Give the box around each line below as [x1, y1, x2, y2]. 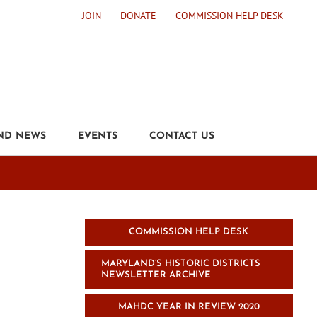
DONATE [120, 8, 156, 22]
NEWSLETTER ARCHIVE [101, 270, 212, 279]
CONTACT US [149, 131, 214, 142]
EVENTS [77, 131, 117, 142]
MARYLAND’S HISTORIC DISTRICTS [101, 259, 261, 268]
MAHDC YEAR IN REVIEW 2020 [117, 302, 260, 311]
